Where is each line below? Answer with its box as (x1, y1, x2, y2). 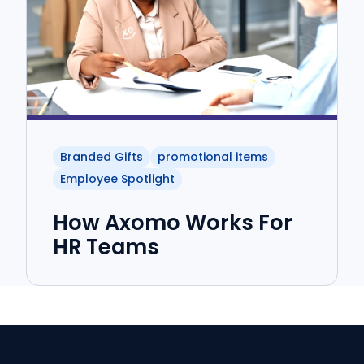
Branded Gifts (60, 148, 143, 165)
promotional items (158, 148, 268, 165)
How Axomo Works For (53, 208, 292, 238)
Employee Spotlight (60, 170, 175, 187)
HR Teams (53, 232, 159, 262)
